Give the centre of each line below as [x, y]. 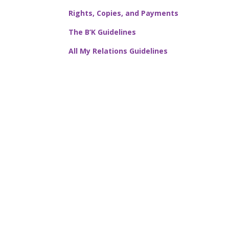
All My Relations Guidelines [118, 51]
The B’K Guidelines [102, 32]
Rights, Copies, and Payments [124, 13]
